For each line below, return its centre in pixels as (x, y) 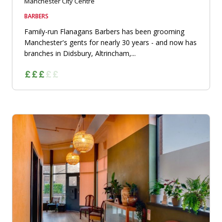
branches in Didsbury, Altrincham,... (80, 54)
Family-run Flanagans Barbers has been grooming (104, 32)
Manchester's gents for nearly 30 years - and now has (111, 43)
